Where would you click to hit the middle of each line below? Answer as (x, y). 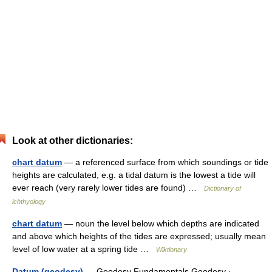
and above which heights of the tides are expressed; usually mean (139, 236)
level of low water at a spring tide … (84, 249)
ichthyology (29, 202)
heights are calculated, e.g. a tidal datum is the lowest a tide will (134, 175)
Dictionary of (223, 189)
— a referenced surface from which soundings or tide (165, 162)
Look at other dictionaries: (73, 141)
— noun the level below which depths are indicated (161, 224)
